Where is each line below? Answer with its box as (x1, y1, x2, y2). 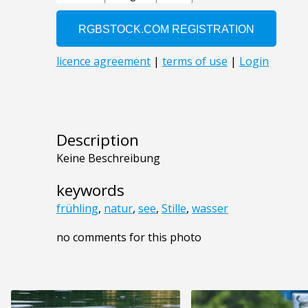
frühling (56, 201, 98, 217)
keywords (56, 179, 124, 201)
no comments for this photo (56, 230, 201, 245)
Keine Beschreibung (56, 151, 160, 166)
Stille (162, 201, 186, 217)
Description (56, 129, 139, 151)
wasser (192, 201, 228, 217)
